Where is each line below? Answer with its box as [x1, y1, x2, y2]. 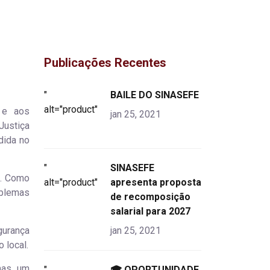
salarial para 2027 [110, 205, 190, 217]
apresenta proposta [110, 176, 201, 188]
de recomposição [110, 190, 190, 202]
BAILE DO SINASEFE [110, 89, 199, 101]
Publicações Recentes [44, 55, 166, 70]
